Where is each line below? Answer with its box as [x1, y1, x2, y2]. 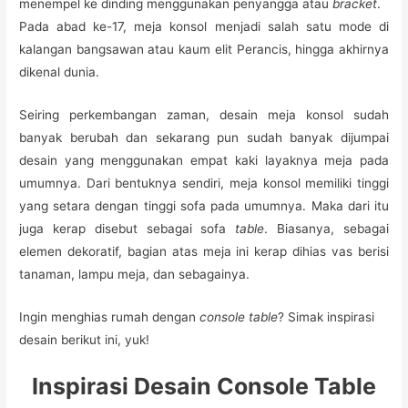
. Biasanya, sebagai [264, 221, 389, 237]
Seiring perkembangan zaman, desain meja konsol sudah [19, 107, 389, 123]
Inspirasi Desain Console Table [32, 372, 376, 400]
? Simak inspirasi [278, 310, 375, 325]
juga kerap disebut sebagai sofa [19, 221, 227, 237]
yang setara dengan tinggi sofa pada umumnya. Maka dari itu [19, 199, 389, 214]
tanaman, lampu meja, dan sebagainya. [19, 267, 250, 282]
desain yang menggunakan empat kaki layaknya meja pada [19, 153, 389, 168]
